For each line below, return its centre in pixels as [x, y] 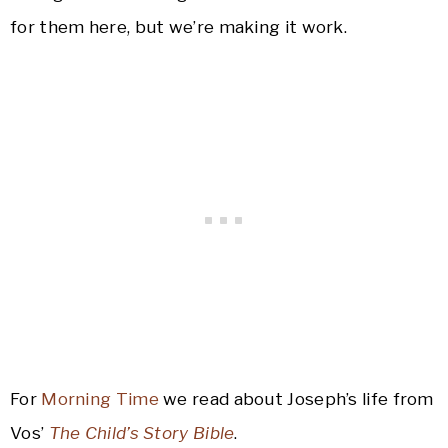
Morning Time [100, 399]
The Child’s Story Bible [141, 433]
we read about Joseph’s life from [296, 399]
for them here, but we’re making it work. [178, 27]
